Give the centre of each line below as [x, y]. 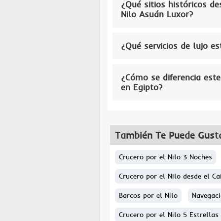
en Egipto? [142, 87]
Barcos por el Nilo [148, 195]
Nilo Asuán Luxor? [157, 14]
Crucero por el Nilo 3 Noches [166, 157]
